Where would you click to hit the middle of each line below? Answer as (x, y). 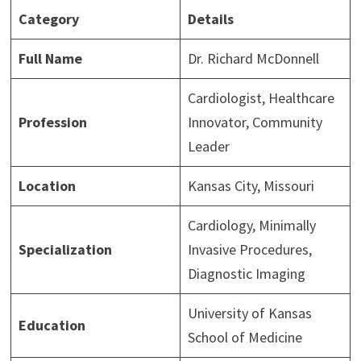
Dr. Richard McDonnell (253, 59)
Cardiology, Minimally (251, 226)
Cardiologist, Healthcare (261, 98)
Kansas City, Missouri (251, 186)
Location (47, 186)
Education (52, 326)
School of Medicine (245, 338)
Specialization (65, 250)
